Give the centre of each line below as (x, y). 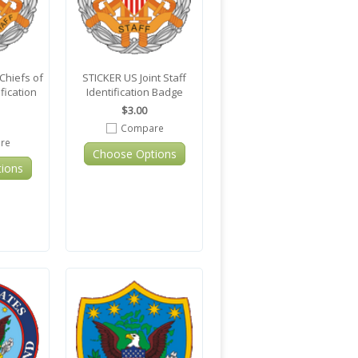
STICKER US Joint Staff (134, 78)
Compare (142, 128)
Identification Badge (134, 92)
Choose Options (134, 154)
